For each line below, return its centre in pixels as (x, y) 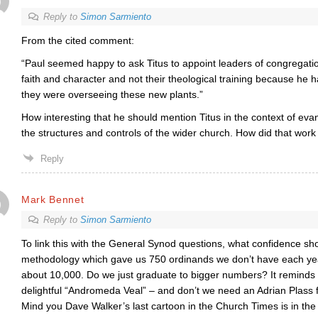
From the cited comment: (77, 40)
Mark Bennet (53, 199)
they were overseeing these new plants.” (112, 94)
